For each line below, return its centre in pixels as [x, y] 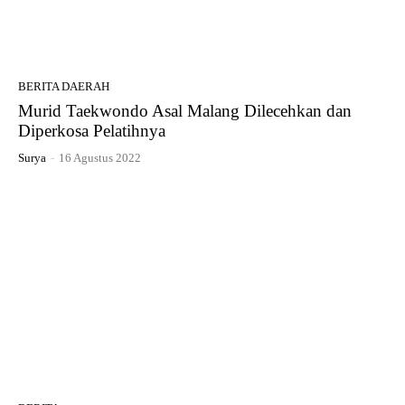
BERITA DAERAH [64, 87]
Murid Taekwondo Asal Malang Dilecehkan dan [185, 111]
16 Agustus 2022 [100, 158]
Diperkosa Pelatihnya [92, 131]
